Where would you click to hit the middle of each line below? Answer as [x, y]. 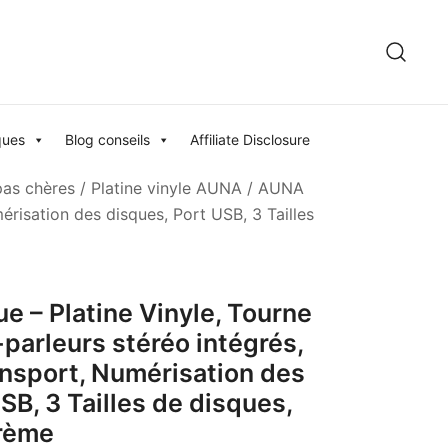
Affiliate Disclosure [250, 140]
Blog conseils [107, 140]
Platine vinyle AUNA [166, 188]
